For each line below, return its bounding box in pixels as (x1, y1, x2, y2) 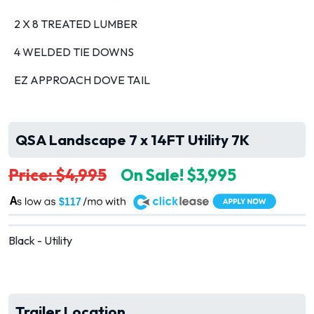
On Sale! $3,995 (121, 165, 236, 185)
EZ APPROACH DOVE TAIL (14, 73, 150, 87)
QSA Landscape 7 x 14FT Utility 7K (15, 130, 250, 149)
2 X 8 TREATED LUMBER (14, 17, 137, 31)
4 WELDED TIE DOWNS (14, 45, 134, 59)
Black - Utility (8, 233, 72, 247)
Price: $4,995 (8, 165, 107, 185)
